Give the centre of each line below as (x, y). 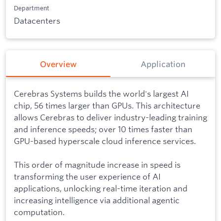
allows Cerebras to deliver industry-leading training (110, 117)
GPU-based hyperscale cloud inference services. (105, 141)
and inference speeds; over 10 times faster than (103, 129)
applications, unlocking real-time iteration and (101, 188)
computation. (39, 212)
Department (32, 8)
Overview (58, 64)
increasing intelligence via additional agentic (97, 200)
